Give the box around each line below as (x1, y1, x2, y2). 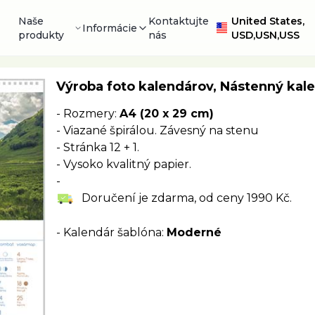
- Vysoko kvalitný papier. (56, 157, 191, 171)
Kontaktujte (148, 14, 209, 27)
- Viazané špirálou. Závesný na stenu (56, 124, 259, 137)
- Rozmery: (56, 107, 120, 120)
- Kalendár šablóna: (56, 225, 167, 239)
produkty (18, 28, 65, 41)
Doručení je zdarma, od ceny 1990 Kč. (72, 191, 292, 205)
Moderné (166, 225, 221, 239)
